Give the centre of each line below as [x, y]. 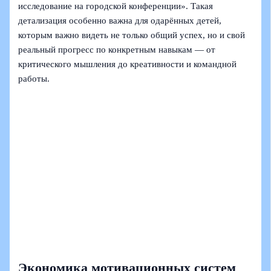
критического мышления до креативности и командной [128, 64]
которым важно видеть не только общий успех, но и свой [132, 35]
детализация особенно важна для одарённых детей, [120, 21]
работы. [34, 79]
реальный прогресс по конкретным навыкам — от [117, 50]
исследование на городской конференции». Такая [116, 6]
